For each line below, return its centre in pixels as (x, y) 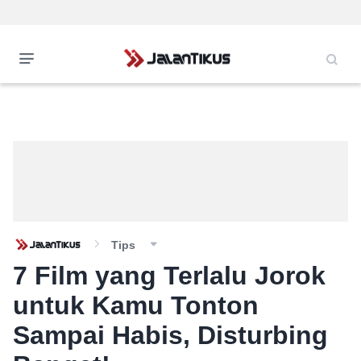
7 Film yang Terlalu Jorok (169, 276)
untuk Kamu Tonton (136, 305)
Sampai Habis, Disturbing (170, 335)
